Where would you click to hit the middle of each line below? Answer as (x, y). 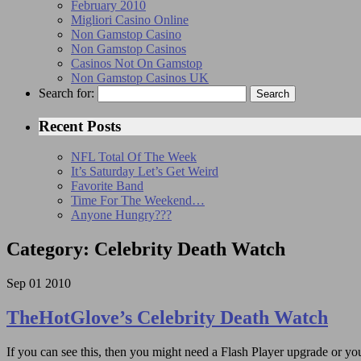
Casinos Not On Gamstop (137, 63)
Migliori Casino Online (130, 19)
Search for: (66, 93)
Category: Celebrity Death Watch (146, 249)
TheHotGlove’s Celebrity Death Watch (167, 318)
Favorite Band (107, 186)
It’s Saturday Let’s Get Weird (145, 172)
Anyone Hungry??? (121, 215)
